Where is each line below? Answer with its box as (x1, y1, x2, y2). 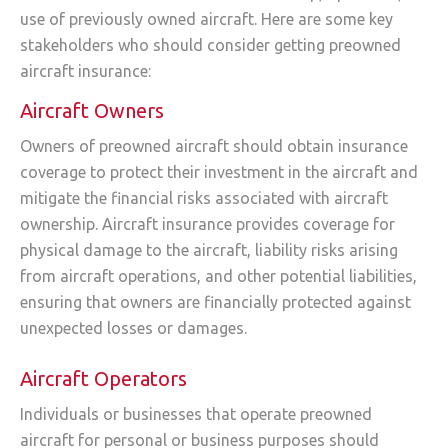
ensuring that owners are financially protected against (20, 293, 411, 312)
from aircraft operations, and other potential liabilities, (20, 267, 417, 286)
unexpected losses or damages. (20, 319, 247, 338)
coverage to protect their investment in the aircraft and (20, 163, 418, 182)
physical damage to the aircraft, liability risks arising (20, 241, 398, 260)
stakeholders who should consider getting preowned (20, 35, 401, 54)
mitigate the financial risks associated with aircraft (20, 189, 388, 208)
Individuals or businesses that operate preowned (20, 404, 372, 423)
